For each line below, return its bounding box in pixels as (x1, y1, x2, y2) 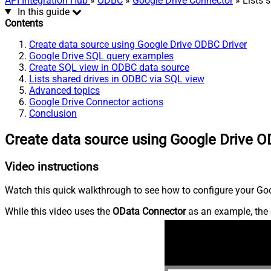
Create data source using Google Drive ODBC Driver (29, 38, 247, 50)
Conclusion (29, 107, 77, 119)
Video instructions (5, 160, 99, 174)
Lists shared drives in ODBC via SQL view (29, 73, 204, 85)
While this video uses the (5, 206, 113, 218)
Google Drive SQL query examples (29, 50, 174, 62)
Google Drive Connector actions (29, 96, 163, 108)
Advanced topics (29, 84, 100, 96)
